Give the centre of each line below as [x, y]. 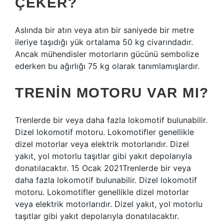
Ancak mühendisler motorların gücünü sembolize [107, 54]
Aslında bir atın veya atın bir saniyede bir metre [104, 30]
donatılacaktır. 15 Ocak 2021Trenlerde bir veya [103, 168]
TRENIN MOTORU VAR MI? [112, 93]
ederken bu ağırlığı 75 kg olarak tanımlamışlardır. [107, 66]
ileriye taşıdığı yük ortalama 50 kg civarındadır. [104, 42]
